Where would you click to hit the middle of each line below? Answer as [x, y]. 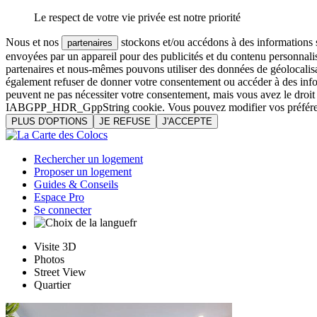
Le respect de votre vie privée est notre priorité [137, 17]
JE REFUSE [125, 121]
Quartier [52, 285]
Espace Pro [59, 197]
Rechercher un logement [88, 159]
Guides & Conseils [76, 184]
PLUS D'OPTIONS [50, 121]
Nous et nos [34, 42]
